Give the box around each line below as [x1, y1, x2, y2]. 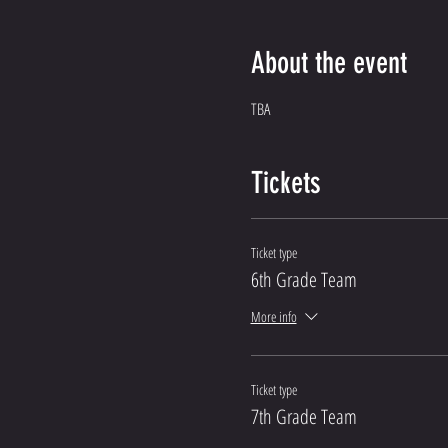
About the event [250, 44, 407, 81]
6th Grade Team [250, 265, 357, 293]
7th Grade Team [250, 402, 357, 430]
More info [250, 307, 297, 327]
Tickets [250, 164, 321, 201]
